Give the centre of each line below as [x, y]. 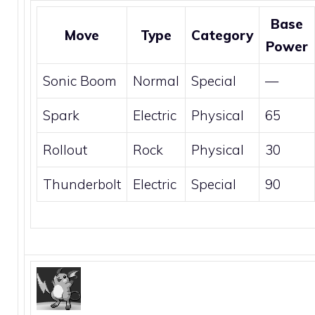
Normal [156, 81]
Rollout [65, 149]
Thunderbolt [82, 184]
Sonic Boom [80, 81]
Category [222, 35]
